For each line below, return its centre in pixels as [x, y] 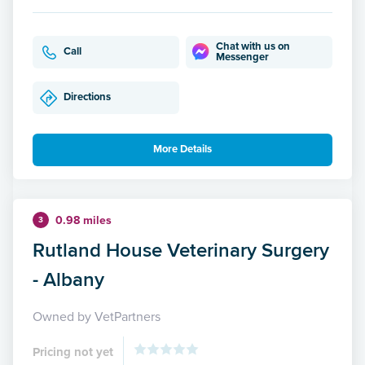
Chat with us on [253, 46]
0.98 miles [84, 220]
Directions [87, 97]
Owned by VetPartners [97, 317]
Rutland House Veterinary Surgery [181, 249]
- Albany [68, 279]
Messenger [243, 57]
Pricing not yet [73, 352]
